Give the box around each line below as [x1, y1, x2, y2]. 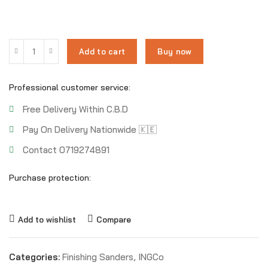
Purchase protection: [9, 172, 91, 183]
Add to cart [79, 46, 126, 56]
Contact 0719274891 [22, 144, 109, 156]
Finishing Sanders [62, 251, 133, 263]
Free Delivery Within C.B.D [22, 103, 128, 115]
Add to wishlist [18, 214, 76, 224]
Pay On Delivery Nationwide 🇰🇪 [22, 124, 157, 135]
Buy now [157, 46, 192, 56]
